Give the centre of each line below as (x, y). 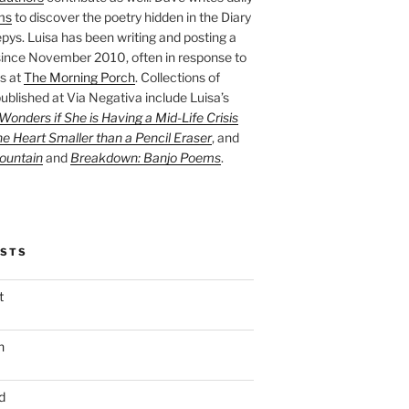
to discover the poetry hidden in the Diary (131, 17)
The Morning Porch (79, 78)
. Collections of (177, 78)
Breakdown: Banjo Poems (145, 158)
